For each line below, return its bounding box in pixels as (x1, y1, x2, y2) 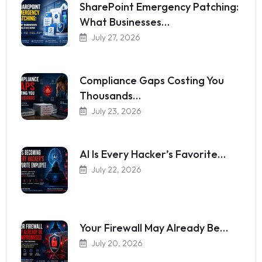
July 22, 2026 (91, 164, 142, 175)
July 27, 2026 (91, 32, 140, 43)
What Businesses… (80, 15, 170, 29)
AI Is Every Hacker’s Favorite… (80, 147, 226, 161)
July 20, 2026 (91, 238, 143, 249)
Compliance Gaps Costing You (80, 74, 224, 88)
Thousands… (80, 89, 141, 103)
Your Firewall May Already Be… (80, 221, 228, 235)
